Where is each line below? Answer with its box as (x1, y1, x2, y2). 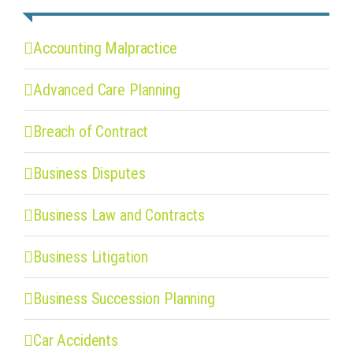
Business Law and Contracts (32, 205, 206, 225)
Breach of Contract (32, 121, 149, 141)
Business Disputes (32, 163, 146, 183)
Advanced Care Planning (32, 80, 180, 99)
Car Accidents (32, 330, 119, 350)
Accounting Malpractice (32, 38, 177, 58)
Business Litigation (32, 247, 149, 266)
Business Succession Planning (32, 288, 215, 308)
